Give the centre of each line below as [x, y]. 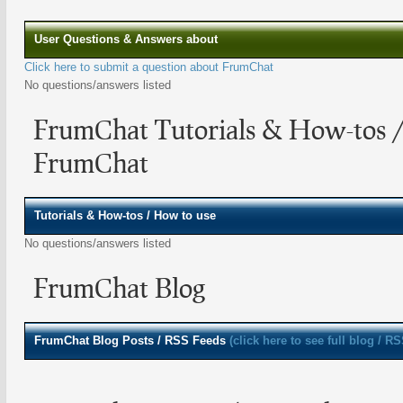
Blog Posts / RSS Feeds [161, 340]
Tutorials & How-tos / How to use [125, 215]
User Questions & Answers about [126, 39]
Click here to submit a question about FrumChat [149, 67]
